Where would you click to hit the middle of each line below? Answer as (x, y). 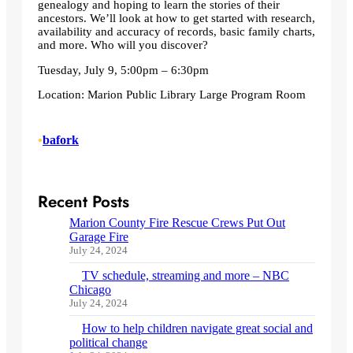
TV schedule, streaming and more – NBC (186, 276)
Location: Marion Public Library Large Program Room (172, 95)
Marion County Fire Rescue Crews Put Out (177, 223)
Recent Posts (84, 202)
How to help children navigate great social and (197, 329)
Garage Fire (99, 237)
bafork (61, 140)
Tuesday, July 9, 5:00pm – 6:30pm (123, 70)
